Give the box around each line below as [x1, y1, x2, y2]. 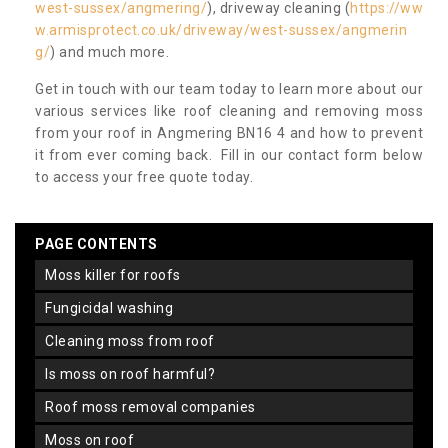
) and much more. [50, 44, 173, 61]
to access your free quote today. [35, 169, 253, 186]
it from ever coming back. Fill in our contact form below [35, 147, 423, 164]
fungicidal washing [52, 300, 173, 317]
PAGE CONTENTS [35, 236, 158, 253]
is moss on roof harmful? [48, 366, 215, 383]
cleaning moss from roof [54, 333, 215, 350]
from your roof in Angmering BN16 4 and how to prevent [35, 125, 423, 142]
